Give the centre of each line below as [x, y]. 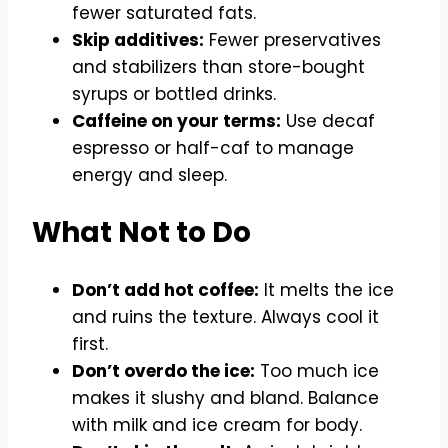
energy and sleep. [149, 174]
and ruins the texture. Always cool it [225, 317]
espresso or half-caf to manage [213, 147]
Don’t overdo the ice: [163, 371]
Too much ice [317, 371]
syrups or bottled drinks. [174, 93]
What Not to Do [141, 232]
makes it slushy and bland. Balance [225, 398]
